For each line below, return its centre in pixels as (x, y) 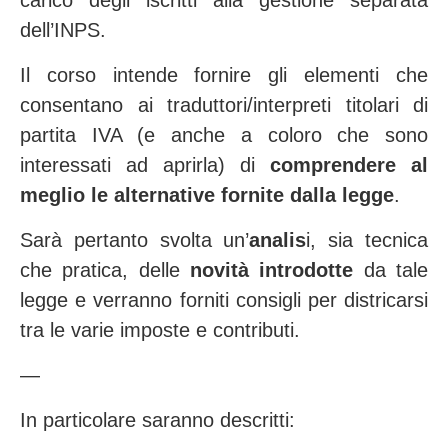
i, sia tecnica (367, 240)
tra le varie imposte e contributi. (160, 330)
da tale (391, 270)
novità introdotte (272, 270)
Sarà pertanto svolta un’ (135, 240)
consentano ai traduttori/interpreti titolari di (224, 105)
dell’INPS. (63, 30)
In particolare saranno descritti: (157, 420)
